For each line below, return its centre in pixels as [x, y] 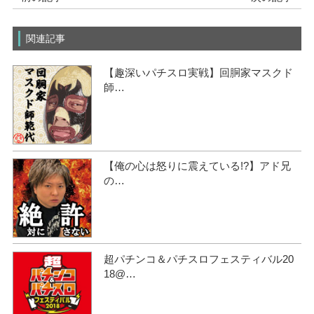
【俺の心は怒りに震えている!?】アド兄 [197, 165]
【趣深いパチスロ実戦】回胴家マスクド [198, 73]
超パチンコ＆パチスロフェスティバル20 [198, 259]
